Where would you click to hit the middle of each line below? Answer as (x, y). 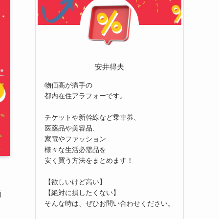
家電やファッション (75, 139)
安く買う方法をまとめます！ (89, 160)
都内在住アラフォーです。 (86, 96)
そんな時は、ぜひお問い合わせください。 (109, 203)
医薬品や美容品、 (72, 128)
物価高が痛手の (68, 85)
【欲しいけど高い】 (75, 182)
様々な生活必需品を (75, 149)
